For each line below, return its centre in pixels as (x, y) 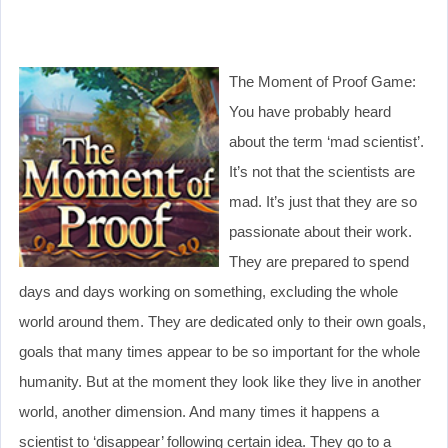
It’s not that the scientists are (322, 171)
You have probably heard (310, 111)
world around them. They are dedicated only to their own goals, (222, 321)
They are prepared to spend (319, 261)
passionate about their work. (320, 231)
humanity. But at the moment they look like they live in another (220, 381)
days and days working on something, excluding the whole (208, 291)
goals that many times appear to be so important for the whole (219, 351)
